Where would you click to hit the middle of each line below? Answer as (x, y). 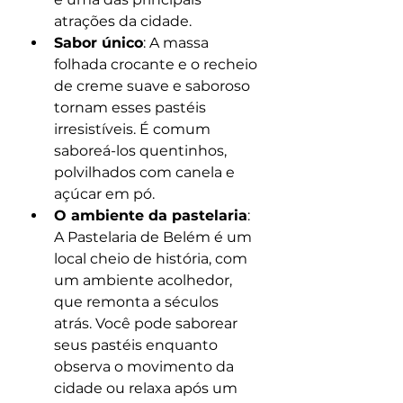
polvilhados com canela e (146, 172)
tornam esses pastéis (132, 107)
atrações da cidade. (123, 21)
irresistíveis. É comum (134, 129)
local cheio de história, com (152, 259)
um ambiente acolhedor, (145, 280)
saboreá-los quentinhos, (142, 151)
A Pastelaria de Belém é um (155, 237)
